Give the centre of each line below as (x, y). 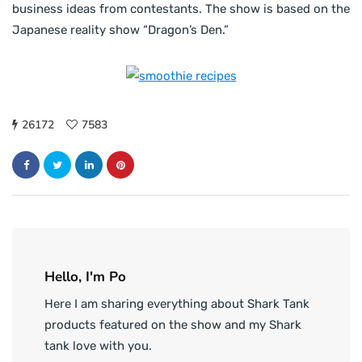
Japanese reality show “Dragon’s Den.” (120, 30)
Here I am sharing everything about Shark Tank (177, 304)
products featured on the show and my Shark (173, 325)
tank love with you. (98, 346)
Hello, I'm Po (85, 277)
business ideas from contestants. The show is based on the (181, 9)
